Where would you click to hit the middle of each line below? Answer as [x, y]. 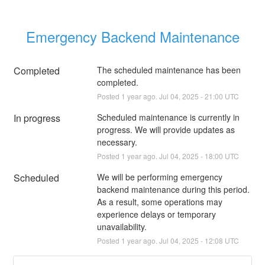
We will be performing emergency [159, 177]
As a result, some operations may [159, 201]
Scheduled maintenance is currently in [168, 117]
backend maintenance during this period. [173, 189]
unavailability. [122, 226]
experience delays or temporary [156, 214]
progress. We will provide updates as [166, 129]
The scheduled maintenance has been [169, 70]
